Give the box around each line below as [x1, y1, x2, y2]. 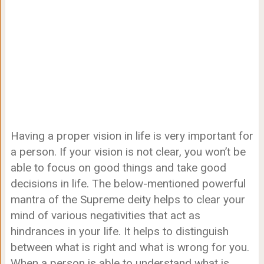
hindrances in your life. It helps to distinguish [10, 225, 229, 239]
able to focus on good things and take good [10, 161, 226, 175]
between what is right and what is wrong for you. [10, 240, 249, 255]
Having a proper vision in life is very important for [10, 129, 253, 143]
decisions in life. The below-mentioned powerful [10, 177, 246, 191]
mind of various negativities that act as [10, 209, 200, 223]
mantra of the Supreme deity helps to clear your [10, 193, 245, 207]
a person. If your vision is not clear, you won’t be [10, 145, 246, 159]
